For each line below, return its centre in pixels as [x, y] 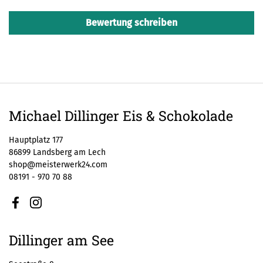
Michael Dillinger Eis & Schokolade [121, 116]
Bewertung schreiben [131, 23]
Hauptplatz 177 [36, 140]
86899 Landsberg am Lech [57, 152]
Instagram [54, 208]
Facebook [33, 208]
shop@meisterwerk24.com [58, 165]
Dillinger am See [61, 240]
